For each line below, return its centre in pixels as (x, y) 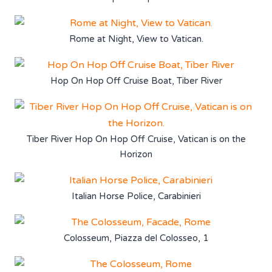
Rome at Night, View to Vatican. (136, 39)
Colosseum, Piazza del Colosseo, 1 (136, 238)
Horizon (136, 154)
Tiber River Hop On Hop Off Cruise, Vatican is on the (136, 139)
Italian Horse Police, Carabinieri (136, 196)
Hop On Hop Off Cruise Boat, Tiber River (136, 80)
